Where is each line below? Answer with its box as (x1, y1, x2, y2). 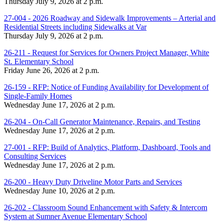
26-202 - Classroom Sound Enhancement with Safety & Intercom (4, 203, 207, 212)
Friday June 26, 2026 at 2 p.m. (4, 66, 99, 74)
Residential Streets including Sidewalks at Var (4, 22, 147, 31)
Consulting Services (4, 151, 66, 160)
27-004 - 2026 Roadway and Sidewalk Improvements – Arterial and (4, 13, 216, 22)
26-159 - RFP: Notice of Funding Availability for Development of (4, 82, 209, 91)
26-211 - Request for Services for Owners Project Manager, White (4, 48, 209, 57)
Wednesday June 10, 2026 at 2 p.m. (4, 186, 115, 195)
